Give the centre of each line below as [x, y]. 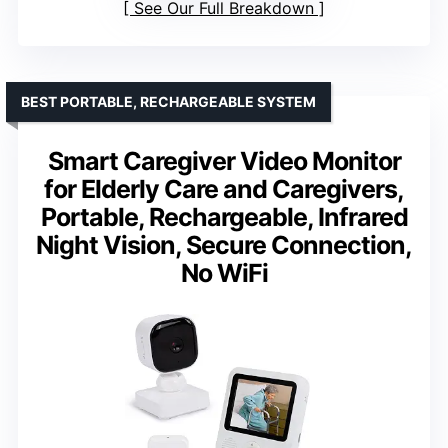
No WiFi [224, 272]
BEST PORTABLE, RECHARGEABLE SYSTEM [168, 101]
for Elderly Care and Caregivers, [224, 188]
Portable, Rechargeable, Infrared [224, 216]
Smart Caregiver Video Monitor [224, 160]
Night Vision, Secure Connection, [224, 244]
